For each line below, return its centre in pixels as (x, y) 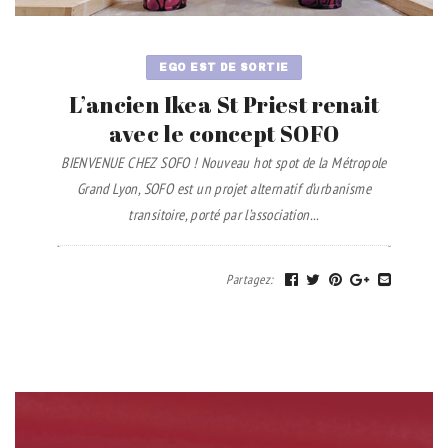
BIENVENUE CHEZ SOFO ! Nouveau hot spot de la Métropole (224, 162)
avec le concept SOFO (224, 133)
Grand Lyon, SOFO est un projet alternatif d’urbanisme (224, 188)
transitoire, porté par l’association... (224, 214)
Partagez (248, 279)
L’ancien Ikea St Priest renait (224, 104)
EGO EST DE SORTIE (224, 67)
